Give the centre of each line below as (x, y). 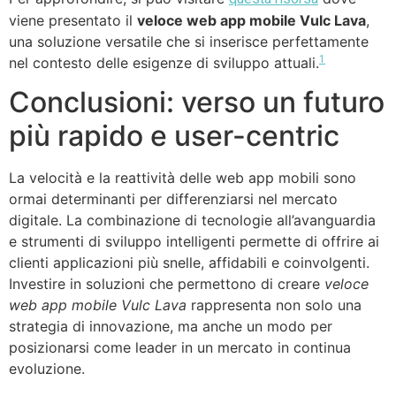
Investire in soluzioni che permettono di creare (167, 284)
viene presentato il (73, 20)
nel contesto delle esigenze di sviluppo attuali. (164, 62)
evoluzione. (47, 369)
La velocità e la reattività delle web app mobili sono (183, 178)
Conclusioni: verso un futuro (197, 102)
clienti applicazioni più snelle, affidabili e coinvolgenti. (189, 263)
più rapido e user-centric (174, 136)
